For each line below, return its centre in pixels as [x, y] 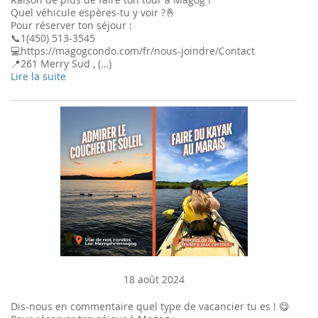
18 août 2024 [154, 279]
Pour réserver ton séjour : [71, 25]
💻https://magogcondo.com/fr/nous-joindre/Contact [133, 51]
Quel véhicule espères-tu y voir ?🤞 [93, 12]
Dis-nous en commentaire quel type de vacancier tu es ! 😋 [150, 306]
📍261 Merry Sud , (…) [61, 64]
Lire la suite [38, 76]
